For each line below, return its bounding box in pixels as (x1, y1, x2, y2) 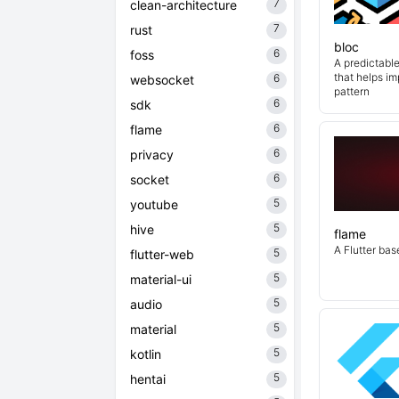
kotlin (130, 346, 161, 362)
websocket (130, 72, 194, 87)
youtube (130, 197, 178, 212)
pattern (334, 85, 370, 98)
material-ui (130, 272, 191, 287)
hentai (130, 371, 166, 387)
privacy (130, 147, 174, 162)
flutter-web (130, 247, 194, 262)
